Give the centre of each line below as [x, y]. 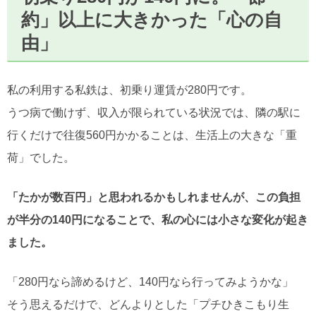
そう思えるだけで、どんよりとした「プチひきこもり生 [148, 304]
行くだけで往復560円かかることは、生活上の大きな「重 [152, 135]
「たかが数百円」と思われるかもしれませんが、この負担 [154, 197]
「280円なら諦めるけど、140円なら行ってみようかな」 [150, 281]
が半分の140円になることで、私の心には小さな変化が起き [158, 219]
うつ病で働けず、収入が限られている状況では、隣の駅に [154, 112]
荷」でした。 [41, 157]
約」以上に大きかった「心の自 [152, 19]
